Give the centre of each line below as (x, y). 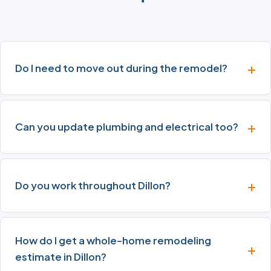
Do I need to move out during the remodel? (121, 68)
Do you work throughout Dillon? (93, 186)
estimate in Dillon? (61, 257)
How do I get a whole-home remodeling (113, 241)
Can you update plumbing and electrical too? (127, 127)
